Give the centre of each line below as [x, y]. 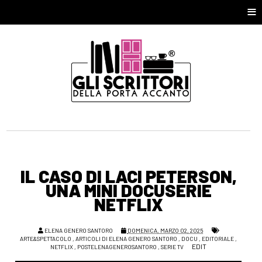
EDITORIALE [218, 239]
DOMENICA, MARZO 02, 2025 [165, 231]
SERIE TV [173, 247]
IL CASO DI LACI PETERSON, [128, 176]
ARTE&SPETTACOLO [46, 239]
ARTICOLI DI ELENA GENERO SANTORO [127, 239]
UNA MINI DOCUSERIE [128, 190]
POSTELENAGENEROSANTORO [117, 247]
